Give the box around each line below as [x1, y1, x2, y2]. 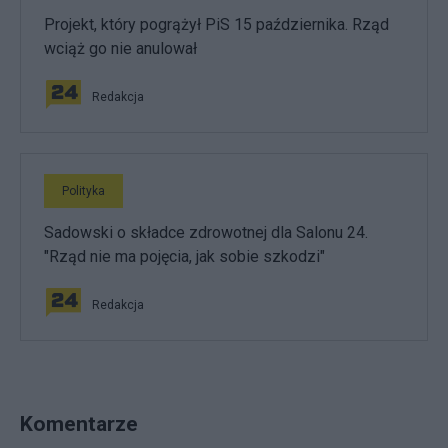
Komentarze [20, 410, 138, 436]
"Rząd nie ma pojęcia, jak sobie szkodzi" [44, 246, 325, 266]
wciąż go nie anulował [44, 38, 197, 58]
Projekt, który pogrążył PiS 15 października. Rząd [44, 14, 389, 34]
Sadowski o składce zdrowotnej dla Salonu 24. [44, 222, 368, 242]
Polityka [62, 183, 105, 198]
